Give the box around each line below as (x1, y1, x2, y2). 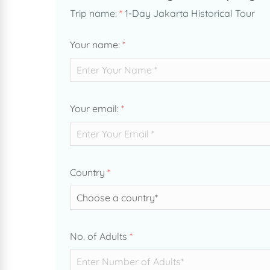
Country (70, 166, 107, 178)
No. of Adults (70, 230, 130, 242)
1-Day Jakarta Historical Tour (125, 7, 255, 19)
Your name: (70, 39, 122, 51)
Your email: (70, 102, 121, 115)
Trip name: (70, 7, 119, 19)
